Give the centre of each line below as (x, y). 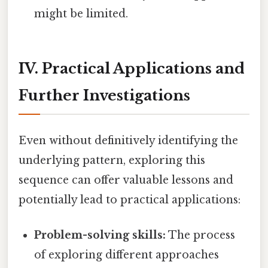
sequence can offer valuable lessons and (126, 180)
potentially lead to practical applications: (130, 200)
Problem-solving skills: (100, 235)
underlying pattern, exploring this (112, 160)
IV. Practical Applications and (132, 69)
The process (201, 235)
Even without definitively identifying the (128, 140)
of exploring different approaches (127, 255)
